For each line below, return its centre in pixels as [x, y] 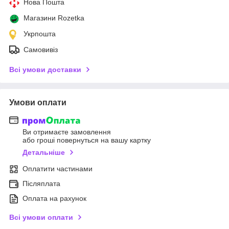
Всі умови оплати [41, 217]
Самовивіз [41, 49]
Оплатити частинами [58, 169]
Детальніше [44, 153]
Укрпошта [40, 33]
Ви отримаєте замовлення [67, 132]
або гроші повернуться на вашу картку [87, 140]
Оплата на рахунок [54, 199]
